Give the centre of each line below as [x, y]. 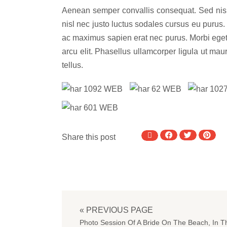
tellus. [72, 65]
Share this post [89, 137]
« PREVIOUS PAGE [116, 210]
